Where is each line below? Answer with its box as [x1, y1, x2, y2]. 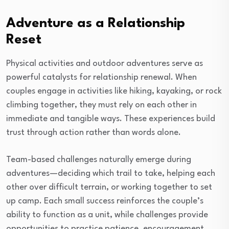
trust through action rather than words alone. [6, 128, 181, 137]
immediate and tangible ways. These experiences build [6, 114, 215, 123]
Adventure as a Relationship [6, 17, 185, 30]
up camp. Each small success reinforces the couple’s [6, 197, 203, 205]
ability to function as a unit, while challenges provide [6, 211, 208, 219]
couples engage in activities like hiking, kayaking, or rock [6, 87, 222, 96]
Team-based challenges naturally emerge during [6, 155, 191, 164]
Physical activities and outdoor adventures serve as [6, 59, 203, 68]
